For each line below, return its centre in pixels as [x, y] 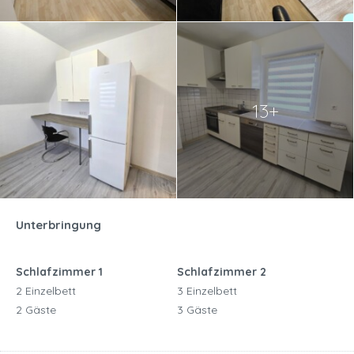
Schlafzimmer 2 [222, 272]
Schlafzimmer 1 [59, 272]
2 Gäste [36, 310]
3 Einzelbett [207, 291]
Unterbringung [58, 225]
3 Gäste [197, 310]
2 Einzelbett [46, 291]
